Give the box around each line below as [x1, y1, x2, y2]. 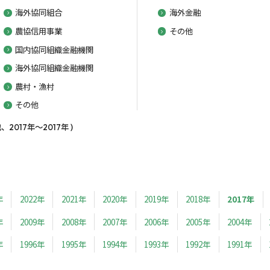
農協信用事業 [15, 24, 63, 37]
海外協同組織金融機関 [15, 61, 94, 74]
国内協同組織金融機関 [15, 43, 94, 55]
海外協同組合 [15, 6, 63, 19]
